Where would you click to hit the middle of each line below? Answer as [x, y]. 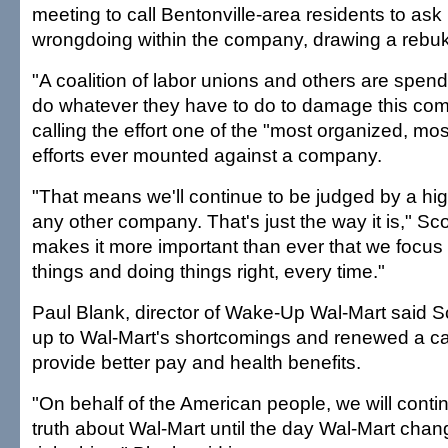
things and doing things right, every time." [208, 271]
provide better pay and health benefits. [196, 362]
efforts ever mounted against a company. [207, 155]
